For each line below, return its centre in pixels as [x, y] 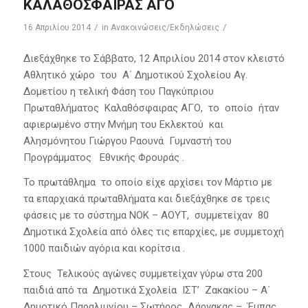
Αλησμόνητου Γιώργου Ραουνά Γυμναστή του [127, 141]
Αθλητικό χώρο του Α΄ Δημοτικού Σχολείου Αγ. [135, 75]
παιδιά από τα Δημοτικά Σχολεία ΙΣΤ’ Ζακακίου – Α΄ [146, 290]
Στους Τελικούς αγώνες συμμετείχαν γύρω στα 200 [143, 274]
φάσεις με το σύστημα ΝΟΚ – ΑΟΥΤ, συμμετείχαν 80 [146, 216]
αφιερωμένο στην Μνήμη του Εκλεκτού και [123, 124]
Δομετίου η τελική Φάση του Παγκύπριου [120, 91]
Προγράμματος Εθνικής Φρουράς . [103, 157]
